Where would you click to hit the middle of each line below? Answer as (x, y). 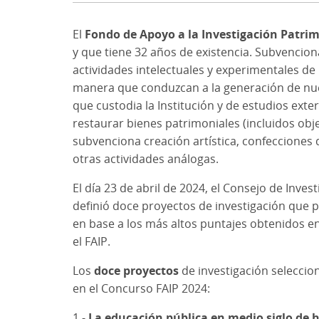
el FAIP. (91, 241)
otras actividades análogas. (146, 158)
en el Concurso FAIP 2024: (141, 288)
